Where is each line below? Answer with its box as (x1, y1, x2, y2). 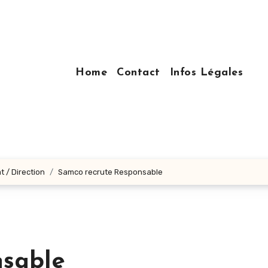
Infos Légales (169, 66, 243, 78)
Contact (117, 66, 160, 78)
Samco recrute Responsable (58, 167, 163, 176)
